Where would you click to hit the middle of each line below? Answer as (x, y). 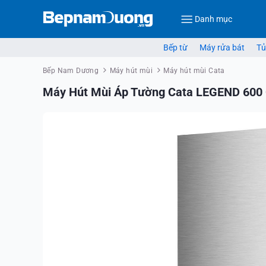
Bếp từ (175, 47)
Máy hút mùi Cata (194, 71)
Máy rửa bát (222, 47)
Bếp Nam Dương (71, 71)
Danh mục (213, 19)
